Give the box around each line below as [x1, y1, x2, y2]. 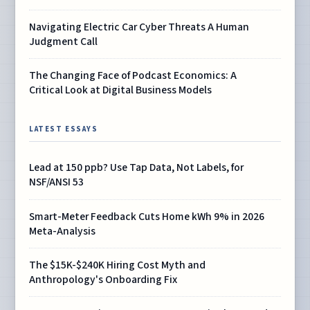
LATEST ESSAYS [29, 124, 98, 135]
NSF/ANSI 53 [29, 174, 84, 190]
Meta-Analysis [29, 223, 96, 239]
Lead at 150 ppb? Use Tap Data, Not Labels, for [29, 160, 244, 176]
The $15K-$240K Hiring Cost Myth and [29, 257, 206, 273]
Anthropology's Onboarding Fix [29, 271, 178, 287]
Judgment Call [29, 33, 98, 49]
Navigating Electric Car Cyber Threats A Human [29, 19, 250, 35]
